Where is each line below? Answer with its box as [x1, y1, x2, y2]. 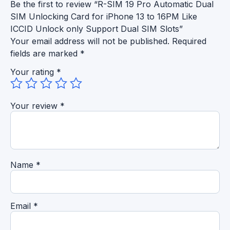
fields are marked [10, 48, 80, 59]
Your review [10, 100, 60, 111]
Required [172, 35, 206, 46]
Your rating [10, 66, 56, 77]
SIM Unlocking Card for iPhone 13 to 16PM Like [10, 11, 197, 22]
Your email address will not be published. [10, 35, 169, 46]
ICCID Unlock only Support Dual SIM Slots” [10, 23, 183, 34]
